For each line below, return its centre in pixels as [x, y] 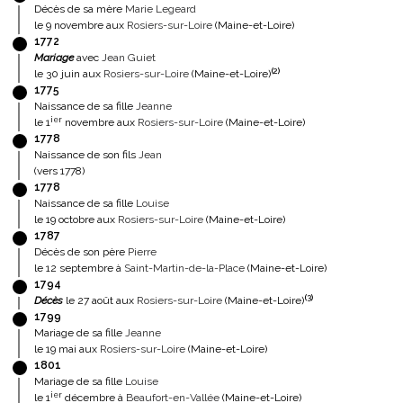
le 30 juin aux [69, 74]
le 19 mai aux [67, 349]
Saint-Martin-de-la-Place [184, 268]
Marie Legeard [161, 9]
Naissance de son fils [86, 155]
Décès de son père [81, 252]
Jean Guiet [129, 58]
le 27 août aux [100, 300]
